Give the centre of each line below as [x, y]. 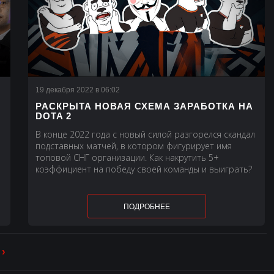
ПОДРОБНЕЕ [146, 207]
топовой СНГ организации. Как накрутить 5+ [127, 158]
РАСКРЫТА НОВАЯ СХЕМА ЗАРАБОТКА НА [144, 106]
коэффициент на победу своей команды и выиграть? [143, 169]
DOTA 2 [53, 116]
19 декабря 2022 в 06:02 [77, 90]
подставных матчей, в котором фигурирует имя [133, 146]
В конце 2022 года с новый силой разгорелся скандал [145, 135]
